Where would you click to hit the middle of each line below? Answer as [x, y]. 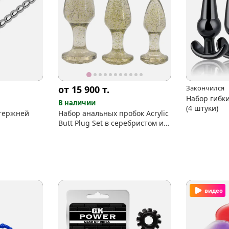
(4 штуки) [202, 108]
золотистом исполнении [101, 132]
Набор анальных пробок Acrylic [113, 113]
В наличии [77, 102]
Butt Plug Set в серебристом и [111, 123]
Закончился [205, 88]
